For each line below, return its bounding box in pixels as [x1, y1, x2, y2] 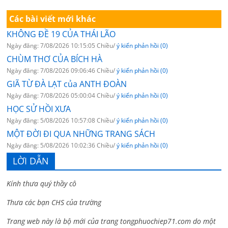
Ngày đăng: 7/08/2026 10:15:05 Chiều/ [7, 41, 117, 50]
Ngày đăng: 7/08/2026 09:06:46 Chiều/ [7, 66, 117, 75]
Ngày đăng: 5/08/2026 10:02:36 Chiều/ [7, 141, 117, 150]
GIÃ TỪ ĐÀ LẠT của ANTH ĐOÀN [7, 78, 127, 90]
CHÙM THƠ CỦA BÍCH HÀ [7, 53, 103, 65]
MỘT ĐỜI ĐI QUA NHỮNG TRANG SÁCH [7, 128, 156, 140]
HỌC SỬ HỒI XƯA [7, 103, 71, 115]
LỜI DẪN [13, 155, 49, 167]
